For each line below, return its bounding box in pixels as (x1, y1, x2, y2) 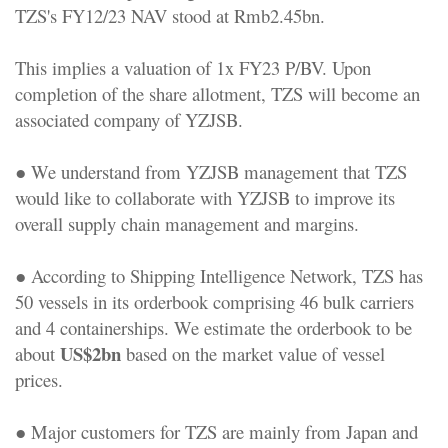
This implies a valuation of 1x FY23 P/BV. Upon (15, 54, 371, 80)
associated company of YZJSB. (15, 106, 243, 132)
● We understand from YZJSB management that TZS (15, 158, 407, 184)
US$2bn (60, 339, 121, 367)
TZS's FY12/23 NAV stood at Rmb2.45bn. (15, 2, 325, 28)
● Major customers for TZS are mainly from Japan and (15, 418, 418, 444)
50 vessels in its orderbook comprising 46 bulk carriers (15, 288, 414, 314)
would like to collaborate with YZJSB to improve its (15, 184, 395, 210)
